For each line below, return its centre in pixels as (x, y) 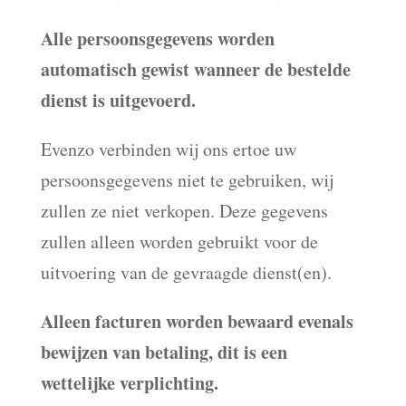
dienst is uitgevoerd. (118, 100)
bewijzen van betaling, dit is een (164, 352)
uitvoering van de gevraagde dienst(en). (186, 272)
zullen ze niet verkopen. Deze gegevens (184, 211)
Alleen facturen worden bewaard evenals (197, 321)
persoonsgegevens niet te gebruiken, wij (187, 180)
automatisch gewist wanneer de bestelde (195, 69)
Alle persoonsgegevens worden (157, 39)
